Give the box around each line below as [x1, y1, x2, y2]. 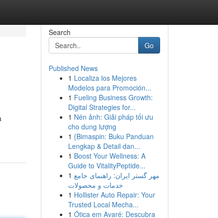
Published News [48, 63, 98, 73]
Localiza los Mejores [73, 73, 137, 83]
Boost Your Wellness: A [73, 151, 145, 161]
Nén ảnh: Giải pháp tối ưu [73, 112, 153, 122]
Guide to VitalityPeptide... [68, 161, 145, 170]
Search [48, 27, 71, 37]
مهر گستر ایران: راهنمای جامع [73, 170, 160, 180]
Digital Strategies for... [68, 102, 136, 112]
